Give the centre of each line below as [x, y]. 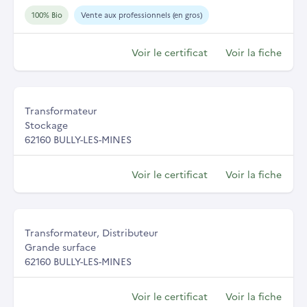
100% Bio [47, 15]
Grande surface [60, 247]
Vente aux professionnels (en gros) [141, 15]
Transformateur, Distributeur [91, 233]
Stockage [46, 125]
